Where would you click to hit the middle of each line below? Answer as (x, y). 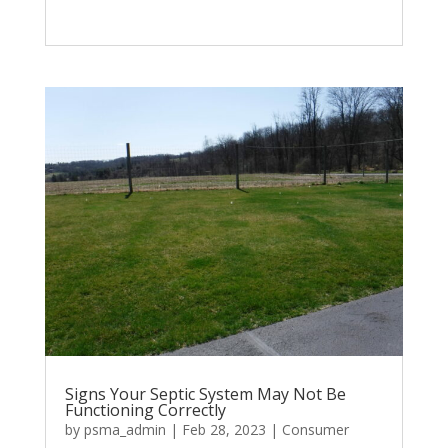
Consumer (315, 429)
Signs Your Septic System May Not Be (205, 393)
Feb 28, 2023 (223, 429)
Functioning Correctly (145, 409)
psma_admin (124, 429)
